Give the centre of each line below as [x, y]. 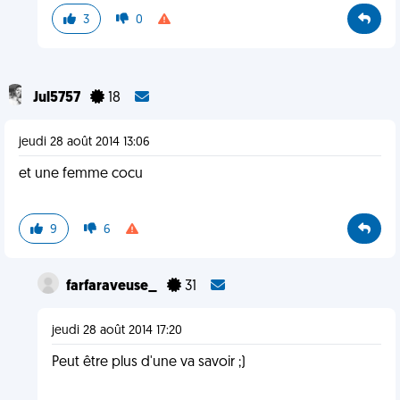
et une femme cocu [81, 174]
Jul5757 [58, 98]
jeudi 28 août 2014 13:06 [84, 142]
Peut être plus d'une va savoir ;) [148, 362]
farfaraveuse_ [112, 287]
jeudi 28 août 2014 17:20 [117, 331]
